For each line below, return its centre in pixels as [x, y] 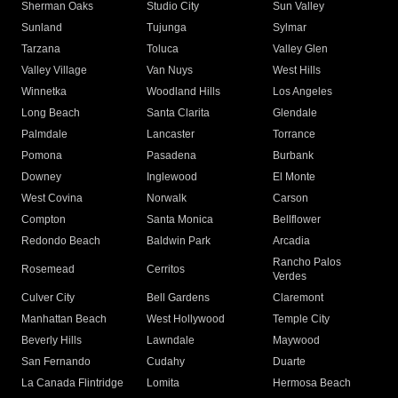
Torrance [294, 135]
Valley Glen [300, 49]
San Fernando [56, 362]
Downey [41, 177]
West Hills [296, 71]
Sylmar [289, 28]
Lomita [163, 383]
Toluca [163, 49]
